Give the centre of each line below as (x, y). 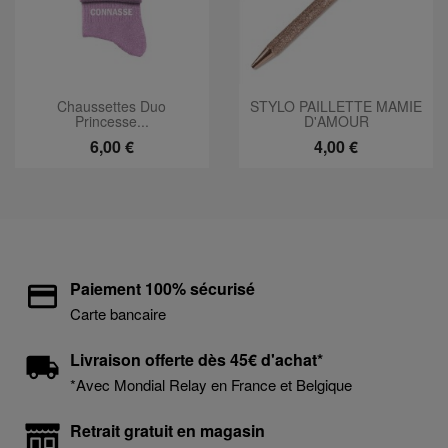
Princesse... (111, 121)
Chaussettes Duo (112, 106)
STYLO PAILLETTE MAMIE (336, 106)
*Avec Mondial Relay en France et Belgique (211, 384)
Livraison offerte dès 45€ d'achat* (196, 359)
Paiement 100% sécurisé (162, 288)
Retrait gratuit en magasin (167, 430)
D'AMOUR (336, 121)
